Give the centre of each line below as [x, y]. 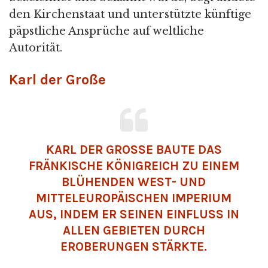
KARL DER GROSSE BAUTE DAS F [134, 149]
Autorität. [36, 48]
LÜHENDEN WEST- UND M [134, 182]
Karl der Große [57, 79]
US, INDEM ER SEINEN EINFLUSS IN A [134, 214]
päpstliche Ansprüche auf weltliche [106, 31]
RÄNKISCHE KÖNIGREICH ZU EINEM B [134, 165]
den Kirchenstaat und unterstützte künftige [130, 14]
